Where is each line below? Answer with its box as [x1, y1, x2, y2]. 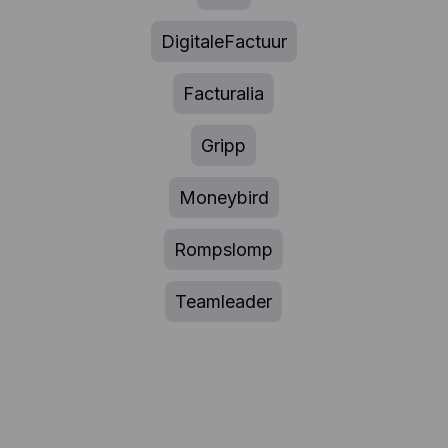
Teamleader [175, 291, 273, 313]
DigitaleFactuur [160, 31, 287, 53]
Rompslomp [174, 239, 274, 261]
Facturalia [183, 83, 265, 105]
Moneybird [178, 187, 269, 209]
